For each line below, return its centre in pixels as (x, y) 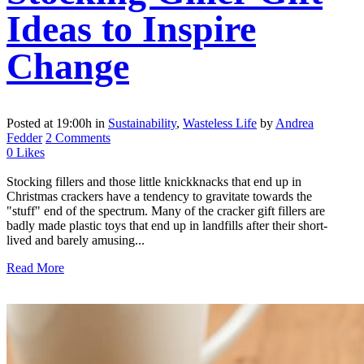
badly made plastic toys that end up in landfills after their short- (167, 225)
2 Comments (78, 137)
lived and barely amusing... (76, 240)
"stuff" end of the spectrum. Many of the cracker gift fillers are (166, 210)
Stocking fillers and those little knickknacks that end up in (154, 181)
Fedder (24, 137)
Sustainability (142, 123)
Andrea (295, 123)
